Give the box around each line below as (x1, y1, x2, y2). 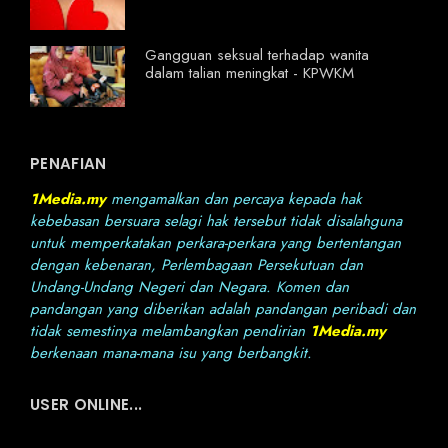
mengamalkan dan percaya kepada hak (106, 188, 362, 211)
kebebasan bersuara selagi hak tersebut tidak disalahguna (30, 210, 402, 233)
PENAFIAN (30, 153, 107, 175)
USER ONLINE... (30, 394, 143, 416)
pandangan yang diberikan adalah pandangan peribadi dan (30, 298, 416, 321)
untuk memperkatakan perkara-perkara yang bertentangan (30, 232, 401, 255)
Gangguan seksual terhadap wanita (145, 44, 369, 67)
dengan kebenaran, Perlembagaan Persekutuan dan (30, 254, 363, 277)
